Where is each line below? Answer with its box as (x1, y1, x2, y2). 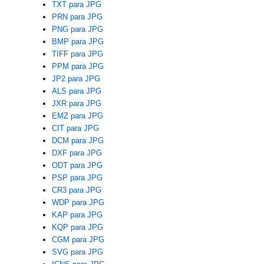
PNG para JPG (51, 25, 103, 34)
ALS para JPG (51, 87, 101, 96)
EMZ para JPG (51, 111, 103, 121)
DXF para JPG (51, 148, 102, 158)
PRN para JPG (51, 12, 103, 22)
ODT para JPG (51, 161, 103, 170)
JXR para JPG (51, 99, 101, 108)
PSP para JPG (51, 173, 103, 183)
